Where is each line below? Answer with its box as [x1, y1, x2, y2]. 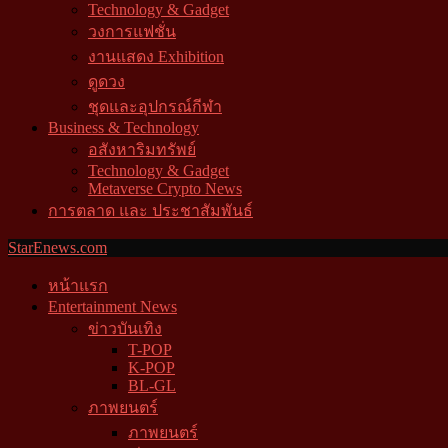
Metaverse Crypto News [88, 180, 242, 197]
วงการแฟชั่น [88, 23, 176, 40]
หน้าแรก [48, 277, 108, 294]
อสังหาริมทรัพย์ [88, 141, 196, 158]
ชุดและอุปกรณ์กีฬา [88, 98, 222, 115]
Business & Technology [48, 119, 199, 136]
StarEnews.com [8, 239, 107, 256]
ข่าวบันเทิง [88, 320, 162, 337]
